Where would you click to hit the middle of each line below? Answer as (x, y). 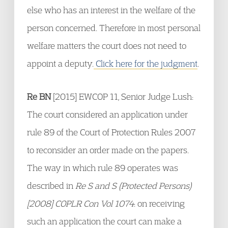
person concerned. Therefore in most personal (114, 28)
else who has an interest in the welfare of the (111, 10)
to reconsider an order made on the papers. (108, 150)
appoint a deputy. (60, 63)
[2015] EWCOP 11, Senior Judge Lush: (123, 96)
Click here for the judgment (146, 63)
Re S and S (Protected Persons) (134, 186)
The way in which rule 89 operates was (103, 168)
